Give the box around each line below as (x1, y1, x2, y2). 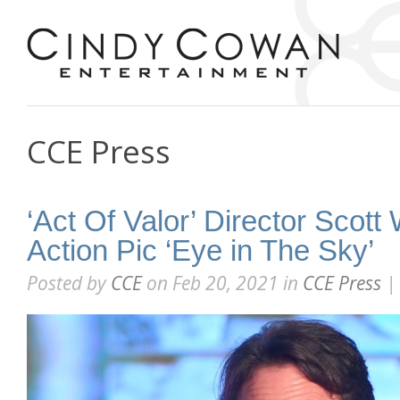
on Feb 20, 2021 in (142, 271, 303, 296)
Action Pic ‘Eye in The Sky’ (27, 234, 374, 267)
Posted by (27, 271, 111, 296)
